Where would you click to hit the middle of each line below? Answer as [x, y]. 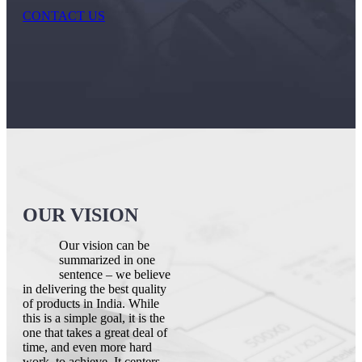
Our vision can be [105, 245]
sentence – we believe [115, 274]
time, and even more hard [87, 347]
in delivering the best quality [95, 289]
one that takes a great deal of [95, 333]
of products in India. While [91, 303]
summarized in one [107, 260]
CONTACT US [64, 16]
